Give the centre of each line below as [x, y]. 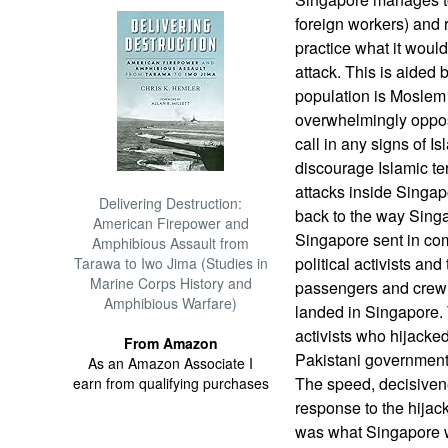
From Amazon [170, 343]
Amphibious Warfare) [171, 303]
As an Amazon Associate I [171, 363]
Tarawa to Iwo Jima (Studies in [170, 263]
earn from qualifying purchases [170, 383]
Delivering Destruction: [171, 203]
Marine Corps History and [170, 283]
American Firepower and [170, 223]
